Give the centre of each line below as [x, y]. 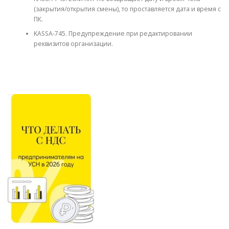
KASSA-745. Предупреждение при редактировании [113, 33]
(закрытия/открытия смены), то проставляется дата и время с [127, 9]
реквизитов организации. [73, 43]
